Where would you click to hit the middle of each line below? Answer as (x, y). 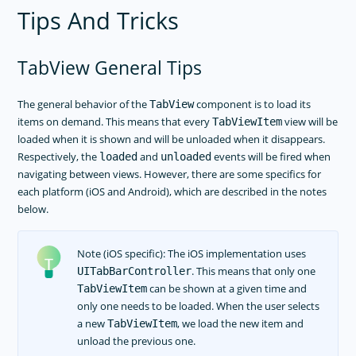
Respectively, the (59, 157)
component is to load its (253, 104)
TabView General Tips (110, 68)
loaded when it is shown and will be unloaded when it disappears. (172, 139)
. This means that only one (253, 271)
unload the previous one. (136, 341)
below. (33, 209)
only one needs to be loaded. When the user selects (198, 306)
